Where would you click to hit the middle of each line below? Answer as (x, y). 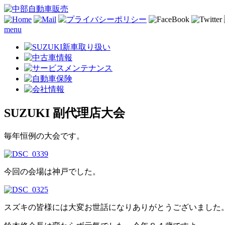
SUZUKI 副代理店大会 (65, 113)
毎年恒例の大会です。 (44, 136)
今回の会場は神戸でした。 (52, 171)
